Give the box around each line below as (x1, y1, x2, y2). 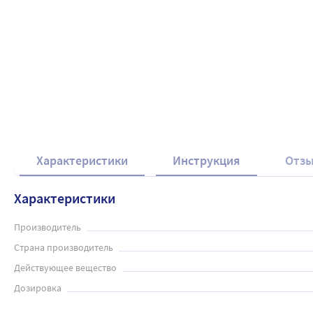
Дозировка (14, 282, 61, 294)
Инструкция (173, 152, 240, 168)
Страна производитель (14, 241, 113, 254)
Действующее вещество (14, 261, 117, 274)
